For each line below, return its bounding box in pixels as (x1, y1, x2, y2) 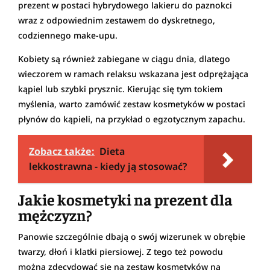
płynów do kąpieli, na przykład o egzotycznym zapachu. (18, 113, 245, 125)
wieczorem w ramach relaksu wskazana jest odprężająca (18, 67, 248, 80)
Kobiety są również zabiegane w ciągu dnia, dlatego (18, 52, 230, 64)
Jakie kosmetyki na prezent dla (18, 189, 233, 209)
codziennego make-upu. (18, 29, 118, 41)
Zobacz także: (29, 144, 95, 158)
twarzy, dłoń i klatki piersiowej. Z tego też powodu (18, 245, 223, 257)
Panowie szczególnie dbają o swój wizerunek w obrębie (18, 230, 245, 242)
